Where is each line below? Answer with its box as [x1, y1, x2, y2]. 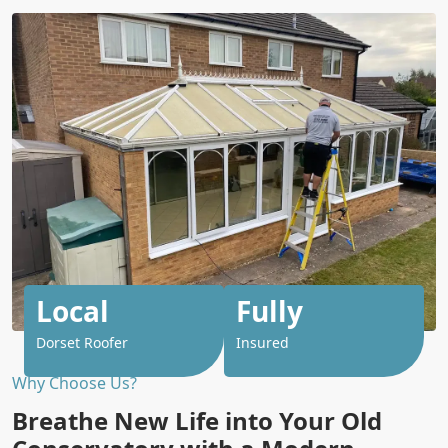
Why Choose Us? [12, 372, 137, 394]
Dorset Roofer [36, 333, 128, 352]
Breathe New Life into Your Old [12, 404, 382, 437]
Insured [236, 333, 289, 352]
